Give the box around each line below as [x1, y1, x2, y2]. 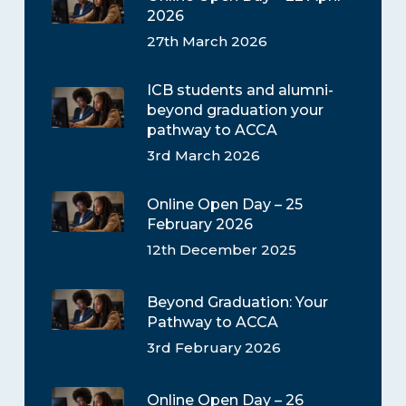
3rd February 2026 [146, 339, 281, 357]
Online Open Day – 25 [146, 196, 303, 214]
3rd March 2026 [146, 147, 260, 165]
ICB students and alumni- [146, 82, 333, 100]
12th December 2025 [146, 241, 296, 259]
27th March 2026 [146, 33, 267, 51]
